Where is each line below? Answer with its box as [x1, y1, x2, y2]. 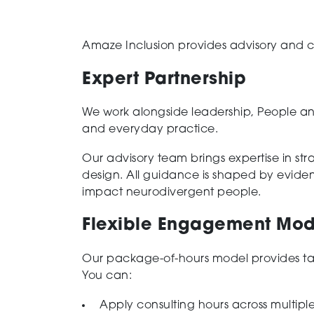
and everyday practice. [82, 124, 218, 136]
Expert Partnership [82, 71, 246, 88]
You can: [82, 270, 132, 282]
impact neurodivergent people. [82, 186, 261, 198]
